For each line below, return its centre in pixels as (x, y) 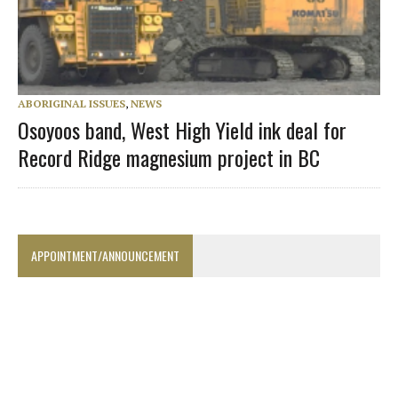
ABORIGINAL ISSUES (72, 103)
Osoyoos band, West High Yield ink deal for (182, 129)
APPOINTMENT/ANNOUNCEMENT (105, 255)
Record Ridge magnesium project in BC (169, 157)
